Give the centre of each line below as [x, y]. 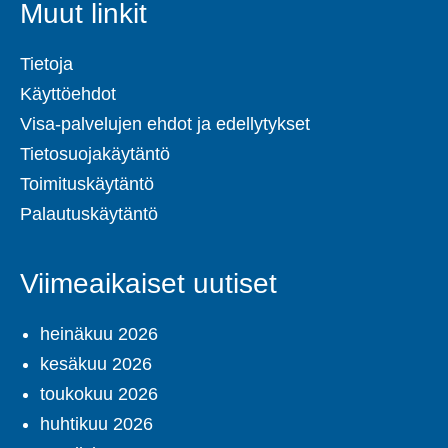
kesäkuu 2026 [96, 364]
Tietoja [46, 64]
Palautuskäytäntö [89, 214]
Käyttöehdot [68, 94]
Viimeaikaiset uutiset [148, 284]
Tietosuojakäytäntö [95, 154]
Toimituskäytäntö [87, 184]
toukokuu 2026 [99, 394]
